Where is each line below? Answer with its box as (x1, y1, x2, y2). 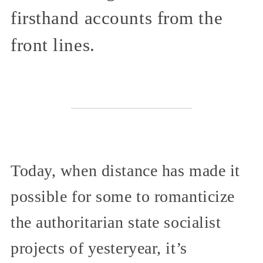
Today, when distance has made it (11, 161, 240, 180)
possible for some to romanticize (11, 187, 235, 205)
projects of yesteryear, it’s (11, 238, 187, 257)
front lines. (11, 35, 95, 55)
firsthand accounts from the (11, 8, 223, 28)
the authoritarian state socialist (11, 213, 221, 231)
